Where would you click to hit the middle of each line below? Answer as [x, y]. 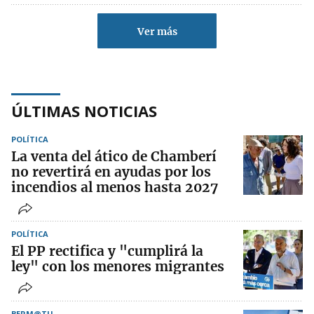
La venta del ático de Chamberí [114, 157]
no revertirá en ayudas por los [111, 172]
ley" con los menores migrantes [118, 267]
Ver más [157, 32]
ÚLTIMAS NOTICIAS [84, 111]
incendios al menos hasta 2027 [115, 187]
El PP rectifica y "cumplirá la [107, 251]
